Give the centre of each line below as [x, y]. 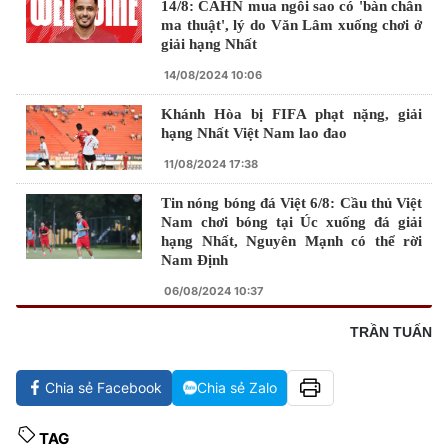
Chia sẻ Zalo [237, 387]
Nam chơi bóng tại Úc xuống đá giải [291, 221]
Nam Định [194, 259]
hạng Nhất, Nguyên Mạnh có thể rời [291, 240]
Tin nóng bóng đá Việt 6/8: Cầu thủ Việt [291, 202]
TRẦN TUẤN [391, 331]
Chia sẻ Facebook [103, 387]
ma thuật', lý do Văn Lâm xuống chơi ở [291, 24]
